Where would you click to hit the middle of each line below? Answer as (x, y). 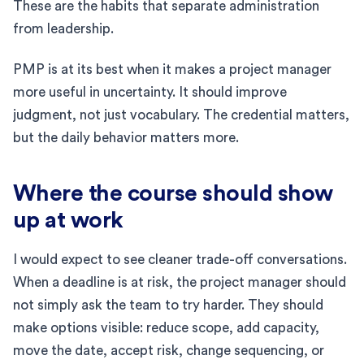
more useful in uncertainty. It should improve (150, 92)
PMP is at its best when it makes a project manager (172, 69)
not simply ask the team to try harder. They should (168, 305)
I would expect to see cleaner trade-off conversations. (180, 259)
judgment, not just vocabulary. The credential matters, (181, 115)
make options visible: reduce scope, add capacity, (166, 327)
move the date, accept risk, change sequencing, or (169, 350)
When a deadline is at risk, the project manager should (180, 282)
